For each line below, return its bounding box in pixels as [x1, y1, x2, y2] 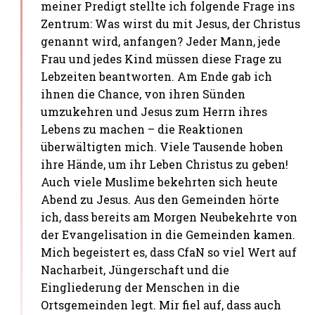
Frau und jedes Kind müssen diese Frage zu [41, 51, 283, 66]
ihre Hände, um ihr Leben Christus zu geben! [41, 156, 289, 172]
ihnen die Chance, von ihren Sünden [41, 86, 246, 101]
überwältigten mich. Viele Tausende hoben [41, 139, 284, 154]
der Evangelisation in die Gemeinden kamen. [41, 226, 296, 242]
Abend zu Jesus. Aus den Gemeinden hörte [41, 191, 280, 207]
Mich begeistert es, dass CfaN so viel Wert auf [41, 244, 297, 259]
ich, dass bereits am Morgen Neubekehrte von [41, 209, 298, 224]
